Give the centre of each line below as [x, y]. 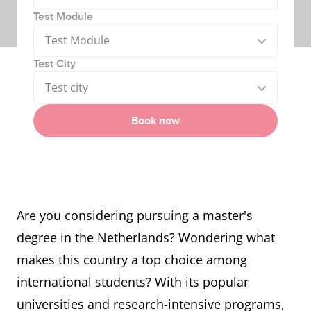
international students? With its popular [133, 282]
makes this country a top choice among [132, 260]
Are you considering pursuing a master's [135, 215]
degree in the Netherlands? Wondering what [146, 237]
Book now [155, 121]
